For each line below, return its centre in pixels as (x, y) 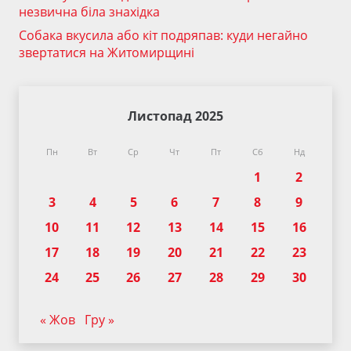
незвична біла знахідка (89, 11)
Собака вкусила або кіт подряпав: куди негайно (163, 35)
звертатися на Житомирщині (107, 52)
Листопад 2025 (175, 116)
